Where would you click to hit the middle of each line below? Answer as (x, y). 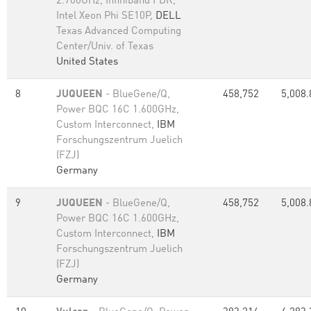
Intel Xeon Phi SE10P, (106, 16)
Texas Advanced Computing (119, 32)
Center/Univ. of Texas (105, 47)
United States (87, 62)
